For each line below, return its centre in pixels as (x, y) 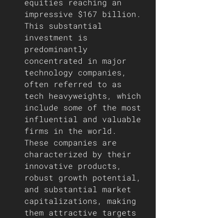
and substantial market (80, 189)
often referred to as (75, 84)
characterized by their (80, 154)
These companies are (73, 142)
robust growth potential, (85, 177)
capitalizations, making (83, 201)
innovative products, (75, 166)
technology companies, (78, 72)
